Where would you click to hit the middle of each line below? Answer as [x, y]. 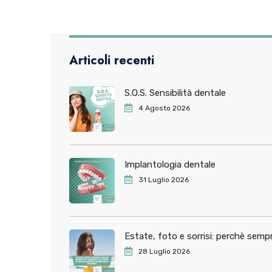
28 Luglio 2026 [164, 251]
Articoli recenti [112, 60]
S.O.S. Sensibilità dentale [175, 93]
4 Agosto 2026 [164, 108]
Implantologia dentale [170, 165]
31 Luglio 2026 [164, 180]
